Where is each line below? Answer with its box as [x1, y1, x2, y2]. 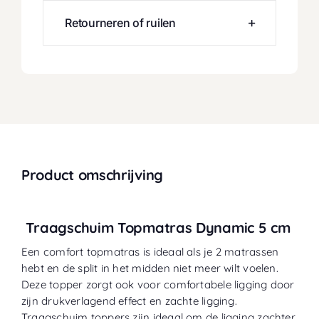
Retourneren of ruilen [64, 15, 176, 30]
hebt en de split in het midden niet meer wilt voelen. [21, 261, 278, 275]
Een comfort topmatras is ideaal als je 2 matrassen [21, 244, 279, 258]
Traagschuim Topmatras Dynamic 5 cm [21, 218, 291, 236]
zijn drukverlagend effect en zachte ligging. [21, 293, 237, 308]
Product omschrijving [21, 165, 163, 184]
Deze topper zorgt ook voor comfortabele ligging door [21, 277, 295, 291]
